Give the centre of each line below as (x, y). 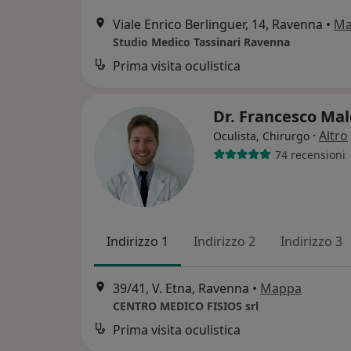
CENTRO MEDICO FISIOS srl (186, 306)
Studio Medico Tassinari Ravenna (201, 42)
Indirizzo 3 (311, 242)
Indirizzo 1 (138, 242)
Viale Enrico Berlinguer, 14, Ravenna (218, 25)
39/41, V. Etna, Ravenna (181, 288)
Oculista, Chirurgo (261, 136)
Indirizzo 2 (224, 242)
